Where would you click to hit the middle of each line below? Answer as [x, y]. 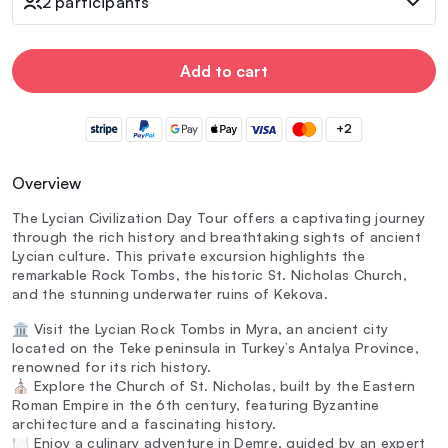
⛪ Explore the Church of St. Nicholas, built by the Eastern [214, 386]
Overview [46, 183]
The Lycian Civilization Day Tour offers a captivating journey [219, 218]
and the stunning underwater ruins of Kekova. [170, 294]
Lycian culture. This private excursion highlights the [188, 256]
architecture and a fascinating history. [144, 424]
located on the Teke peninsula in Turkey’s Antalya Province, [215, 348]
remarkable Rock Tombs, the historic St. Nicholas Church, [209, 275]
